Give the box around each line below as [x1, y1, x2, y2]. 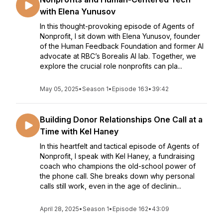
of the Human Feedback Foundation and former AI [40, 42, 204, 50]
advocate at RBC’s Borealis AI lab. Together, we [40, 52, 196, 60]
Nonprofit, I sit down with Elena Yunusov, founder [40, 32, 200, 40]
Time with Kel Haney [40, 126, 118, 136]
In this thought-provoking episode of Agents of [40, 22, 194, 30]
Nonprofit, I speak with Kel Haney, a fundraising [40, 152, 195, 160]
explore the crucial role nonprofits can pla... [40, 62, 182, 70]
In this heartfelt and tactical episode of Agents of [40, 142, 199, 150]
